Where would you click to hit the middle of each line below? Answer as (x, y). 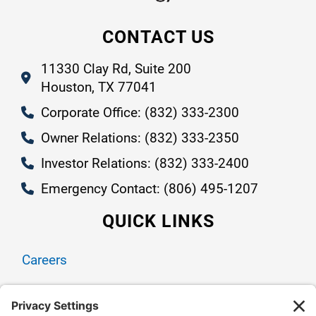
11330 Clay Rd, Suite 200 (116, 68)
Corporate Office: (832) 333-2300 (140, 112)
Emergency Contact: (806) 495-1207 (149, 188)
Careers (44, 260)
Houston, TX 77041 (98, 87)
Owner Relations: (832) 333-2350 (140, 138)
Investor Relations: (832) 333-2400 (145, 163)
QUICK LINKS (158, 221)
